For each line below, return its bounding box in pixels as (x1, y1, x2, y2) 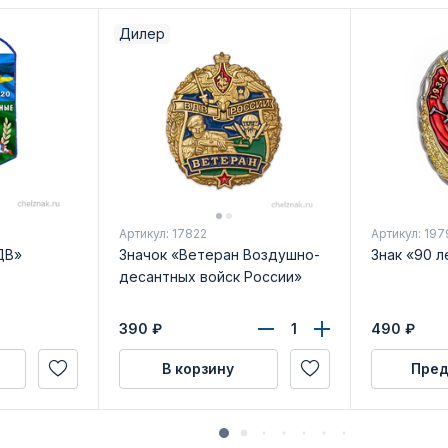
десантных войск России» (118, 267, 302, 285)
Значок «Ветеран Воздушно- (118, 245, 320, 263)
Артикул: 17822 (118, 225, 207, 241)
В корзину (162, 359, 234, 377)
